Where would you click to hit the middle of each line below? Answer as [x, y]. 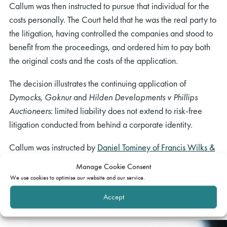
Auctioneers [30, 110]
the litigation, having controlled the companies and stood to [111, 33]
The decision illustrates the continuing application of [98, 83]
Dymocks [25, 97]
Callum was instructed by [53, 147]
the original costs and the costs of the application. [93, 60]
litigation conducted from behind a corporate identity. [101, 124]
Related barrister [54, 194]
